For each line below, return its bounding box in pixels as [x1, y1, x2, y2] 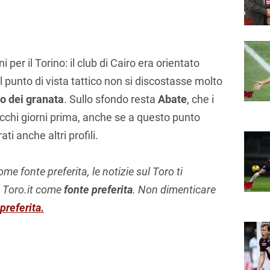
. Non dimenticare [133, 183, 216, 196]
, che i [187, 92, 214, 105]
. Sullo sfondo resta [64, 92, 158, 105]
